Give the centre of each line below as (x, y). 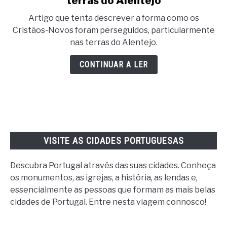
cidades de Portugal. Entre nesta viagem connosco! (108, 202)
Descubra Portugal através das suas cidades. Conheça (113, 166)
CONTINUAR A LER (113, 65)
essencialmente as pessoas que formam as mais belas (113, 190)
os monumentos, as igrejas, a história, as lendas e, (104, 178)
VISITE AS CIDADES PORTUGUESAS (113, 141)
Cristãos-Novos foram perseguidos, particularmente (113, 30)
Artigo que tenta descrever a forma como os (113, 18)
